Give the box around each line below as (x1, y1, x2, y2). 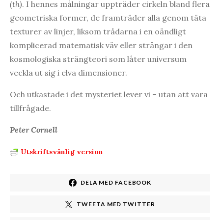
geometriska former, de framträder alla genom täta (10, 12, 206, 23)
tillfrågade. (10, 103, 51, 113)
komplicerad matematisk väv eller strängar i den (10, 40, 192, 50)
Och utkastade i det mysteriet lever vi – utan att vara (10, 89, 208, 99)
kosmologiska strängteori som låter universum (10, 54, 187, 64)
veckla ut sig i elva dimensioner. (10, 67, 127, 78)
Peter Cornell (10, 124, 57, 135)
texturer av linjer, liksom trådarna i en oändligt (10, 26, 186, 36)
